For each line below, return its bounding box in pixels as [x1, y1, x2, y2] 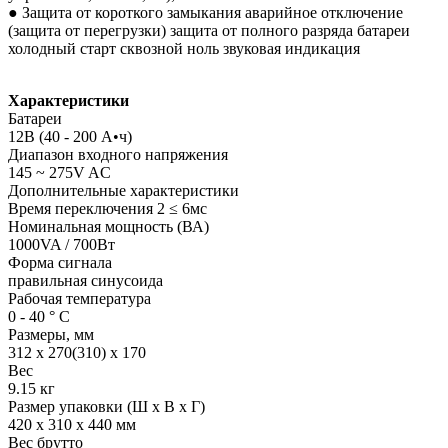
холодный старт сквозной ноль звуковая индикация [8, 39, 360, 57]
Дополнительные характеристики [8, 181, 239, 199]
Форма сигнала [8, 253, 112, 271]
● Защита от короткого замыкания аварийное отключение [8, 3, 403, 21]
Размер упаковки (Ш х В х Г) [8, 397, 205, 415]
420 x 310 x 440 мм [8, 415, 136, 433]
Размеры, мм [8, 325, 94, 343]
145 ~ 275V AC [8, 163, 111, 181]
